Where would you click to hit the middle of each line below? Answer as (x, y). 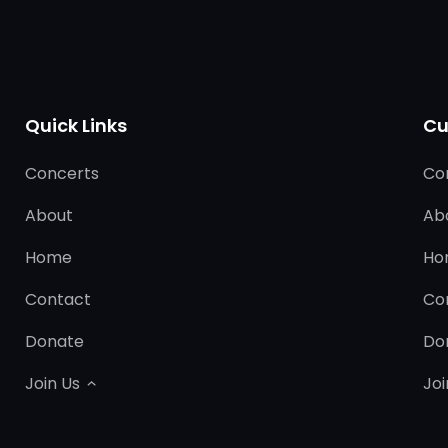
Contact (58, 300)
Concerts (62, 174)
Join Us (53, 384)
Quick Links (76, 126)
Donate (55, 342)
